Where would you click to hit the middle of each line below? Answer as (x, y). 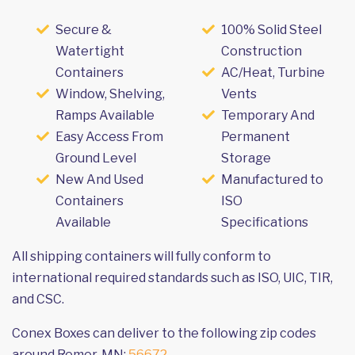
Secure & (84, 29)
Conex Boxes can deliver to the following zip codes (164, 333)
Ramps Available (105, 115)
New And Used (99, 179)
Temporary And (268, 115)
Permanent (256, 136)
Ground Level (96, 158)
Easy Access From (109, 136)
